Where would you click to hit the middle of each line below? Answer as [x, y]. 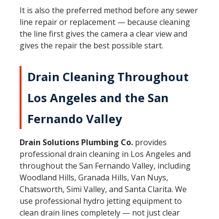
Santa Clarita [148, 189]
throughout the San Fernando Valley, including [105, 166]
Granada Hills [103, 177]
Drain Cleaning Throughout [108, 77]
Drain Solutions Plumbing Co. [76, 142]
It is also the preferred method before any [98, 10]
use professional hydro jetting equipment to [101, 201]
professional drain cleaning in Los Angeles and [105, 154]
